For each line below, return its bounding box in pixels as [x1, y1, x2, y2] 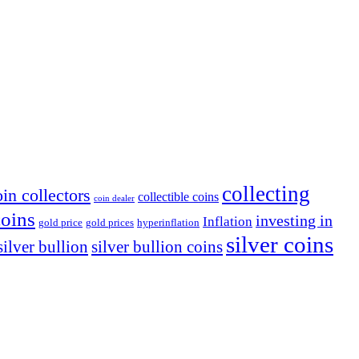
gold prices [86, 216, 134, 228]
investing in [256, 211, 333, 229]
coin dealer [94, 193, 135, 203]
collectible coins [138, 189, 219, 204]
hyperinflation [137, 216, 200, 228]
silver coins [226, 231, 333, 257]
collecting [222, 181, 310, 206]
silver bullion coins [91, 236, 223, 256]
